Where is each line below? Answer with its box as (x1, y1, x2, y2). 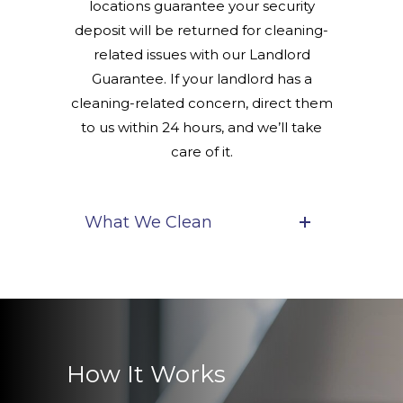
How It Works (67, 360, 226, 390)
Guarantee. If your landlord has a (91, 70, 312, 88)
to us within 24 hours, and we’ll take (81, 119, 322, 137)
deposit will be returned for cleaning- (75, 22, 328, 40)
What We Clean (85, 212, 212, 233)
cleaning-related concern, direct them (70, 94, 333, 112)
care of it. (170, 143, 233, 161)
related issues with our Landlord (93, 46, 310, 64)
